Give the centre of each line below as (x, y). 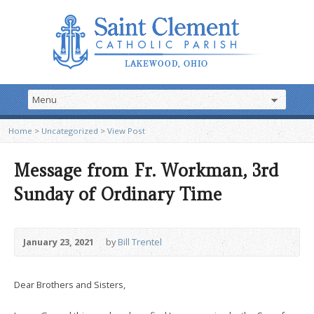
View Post (126, 131)
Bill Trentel (140, 242)
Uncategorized (70, 131)
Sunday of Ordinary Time (118, 194)
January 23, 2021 (59, 242)
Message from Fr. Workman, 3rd (146, 171)
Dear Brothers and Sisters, (70, 285)
